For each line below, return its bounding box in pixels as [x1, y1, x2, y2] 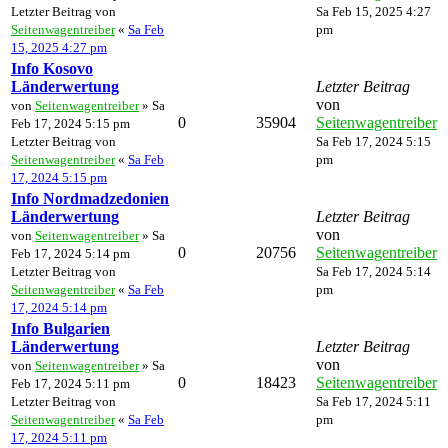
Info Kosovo [11, 59, 93, 77]
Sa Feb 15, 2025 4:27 [316, 3, 431, 19]
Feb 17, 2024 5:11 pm [11, 375, 130, 391]
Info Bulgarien [11, 319, 110, 337]
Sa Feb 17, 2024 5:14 [316, 263, 431, 279]
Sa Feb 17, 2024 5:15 [316, 133, 431, 149]
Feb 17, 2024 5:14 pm [11, 245, 130, 261]
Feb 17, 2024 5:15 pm [11, 115, 130, 131]
